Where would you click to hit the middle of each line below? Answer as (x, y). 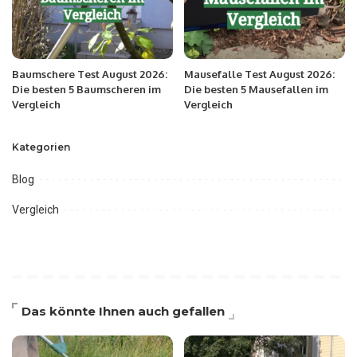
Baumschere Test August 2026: (90, 74)
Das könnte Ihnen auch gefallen (123, 311)
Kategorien (41, 147)
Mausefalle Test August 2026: (259, 74)
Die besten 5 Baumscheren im (86, 89)
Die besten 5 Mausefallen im (256, 89)
